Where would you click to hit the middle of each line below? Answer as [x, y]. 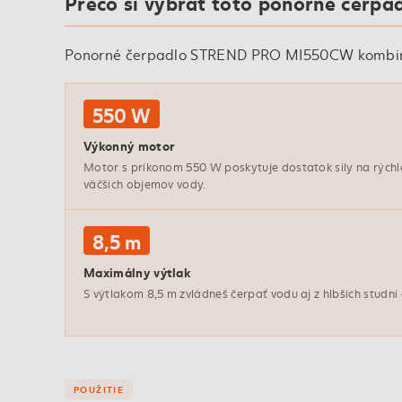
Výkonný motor [129, 145]
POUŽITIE [99, 389]
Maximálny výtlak [137, 272]
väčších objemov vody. [145, 184]
